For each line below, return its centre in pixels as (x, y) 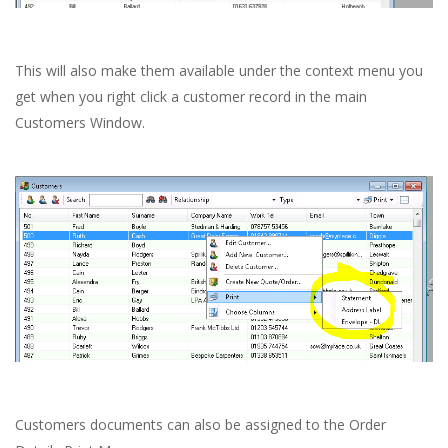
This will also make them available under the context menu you (219, 70)
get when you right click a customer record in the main (191, 96)
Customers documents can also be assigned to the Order (200, 424)
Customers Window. (80, 122)
